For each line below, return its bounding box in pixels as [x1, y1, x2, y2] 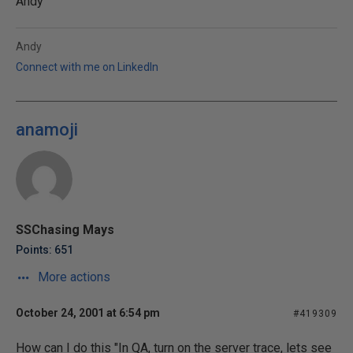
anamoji [16, 120, 78, 139]
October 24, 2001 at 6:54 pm [16, 307, 160, 319]
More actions [35, 269, 110, 284]
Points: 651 [16, 243, 73, 256]
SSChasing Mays [16, 222, 114, 237]
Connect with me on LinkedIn [16, 61, 158, 73]
